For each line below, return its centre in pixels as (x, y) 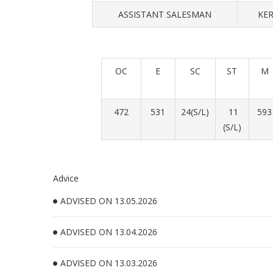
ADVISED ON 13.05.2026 (109, 201)
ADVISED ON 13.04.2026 (109, 232)
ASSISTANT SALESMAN (165, 14)
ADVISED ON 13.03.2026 (109, 263)
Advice (66, 178)
